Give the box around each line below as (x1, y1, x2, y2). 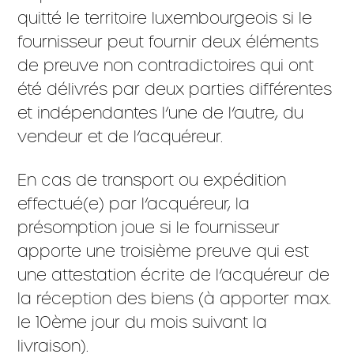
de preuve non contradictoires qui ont (17, 55, 314, 75)
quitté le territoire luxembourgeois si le (17, 8, 313, 28)
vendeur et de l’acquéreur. (17, 126, 224, 146)
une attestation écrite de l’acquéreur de (17, 265, 330, 284)
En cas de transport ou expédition (17, 170, 287, 190)
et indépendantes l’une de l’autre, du (17, 103, 304, 122)
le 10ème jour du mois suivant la (17, 312, 268, 332)
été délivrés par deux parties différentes (17, 79, 333, 99)
